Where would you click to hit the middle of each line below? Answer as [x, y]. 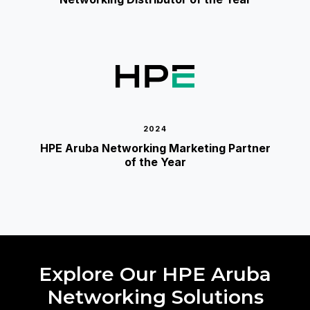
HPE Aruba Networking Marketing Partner [155, 148]
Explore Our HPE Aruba [155, 274]
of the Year [155, 162]
